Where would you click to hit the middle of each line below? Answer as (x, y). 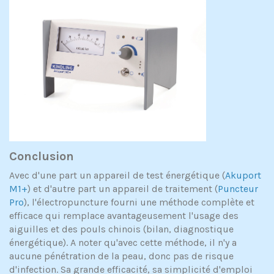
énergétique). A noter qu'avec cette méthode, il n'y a (123, 243)
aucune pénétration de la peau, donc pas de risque (121, 256)
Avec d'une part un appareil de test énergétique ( (117, 176)
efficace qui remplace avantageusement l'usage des (124, 216)
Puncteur (238, 189)
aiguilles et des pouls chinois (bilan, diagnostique (121, 229)
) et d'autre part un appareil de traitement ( (123, 189)
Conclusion (42, 157)
